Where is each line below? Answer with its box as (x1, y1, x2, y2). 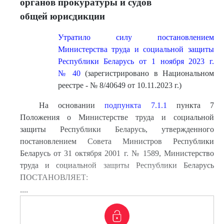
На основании (38, 101, 105, 109)
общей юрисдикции (20, 11, 105, 21)
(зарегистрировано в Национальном (80, 69, 214, 77)
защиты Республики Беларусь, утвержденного (20, 125, 214, 133)
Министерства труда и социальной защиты (57, 45, 214, 53)
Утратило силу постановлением (57, 33, 214, 41)
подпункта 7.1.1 (104, 101, 167, 109)
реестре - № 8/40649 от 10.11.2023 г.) (57, 81, 181, 89)
